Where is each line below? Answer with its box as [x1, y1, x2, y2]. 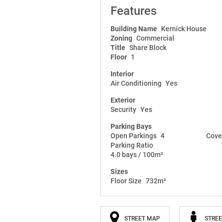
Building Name [111, 24, 157, 33]
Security [111, 105, 136, 113]
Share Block [129, 43, 166, 52]
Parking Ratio [111, 141, 153, 149]
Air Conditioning [111, 79, 162, 87]
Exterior [111, 96, 135, 104]
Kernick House [161, 24, 207, 33]
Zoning [111, 34, 132, 42]
